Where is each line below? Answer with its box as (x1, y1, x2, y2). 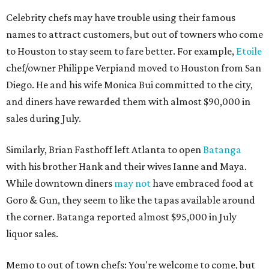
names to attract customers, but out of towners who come (6, 28, 263, 41)
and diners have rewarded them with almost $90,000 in (6, 95, 250, 108)
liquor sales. (6, 228, 58, 240)
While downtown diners (6, 177, 114, 190)
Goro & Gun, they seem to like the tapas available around (6, 194, 255, 207)
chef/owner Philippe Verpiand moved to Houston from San (6, 62, 261, 74)
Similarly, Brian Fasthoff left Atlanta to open (6, 144, 203, 156)
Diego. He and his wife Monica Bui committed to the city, (6, 79, 253, 91)
